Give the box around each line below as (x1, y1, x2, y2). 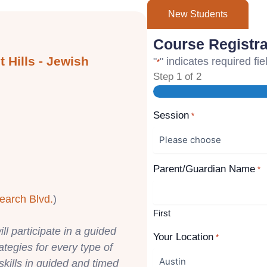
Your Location (153, 231, 214, 243)
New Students (168, 8, 228, 19)
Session (153, 110, 190, 122)
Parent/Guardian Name (153, 163, 256, 175)
